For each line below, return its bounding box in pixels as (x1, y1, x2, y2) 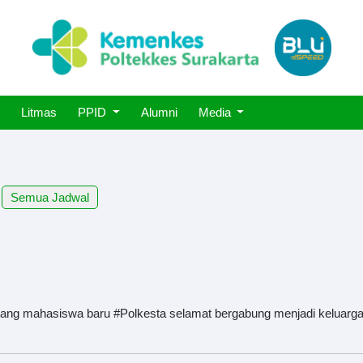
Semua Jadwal (11, 190, 89, 204)
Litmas (20, 105, 57, 119)
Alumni (140, 105, 177, 119)
